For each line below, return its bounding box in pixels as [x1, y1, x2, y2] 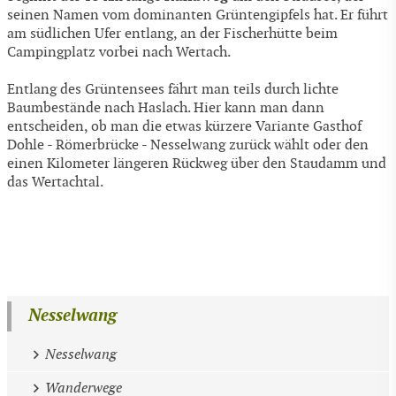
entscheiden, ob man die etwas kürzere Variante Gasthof [7, 118, 362, 136]
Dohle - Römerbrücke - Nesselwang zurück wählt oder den [7, 137, 369, 155]
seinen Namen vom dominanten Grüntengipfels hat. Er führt [7, 6, 388, 24]
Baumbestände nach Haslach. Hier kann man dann [7, 100, 324, 118]
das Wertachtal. [7, 174, 103, 192]
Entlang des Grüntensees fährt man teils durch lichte [7, 81, 339, 99]
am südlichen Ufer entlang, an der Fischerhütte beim [7, 25, 338, 42]
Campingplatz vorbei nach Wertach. [7, 43, 231, 61]
